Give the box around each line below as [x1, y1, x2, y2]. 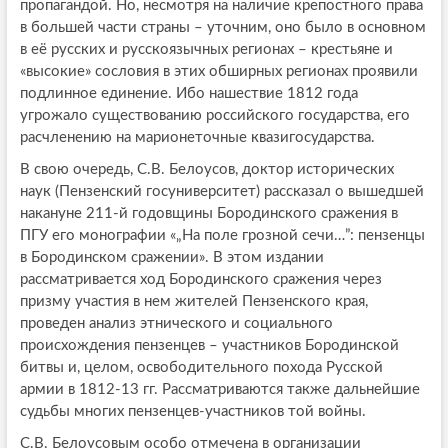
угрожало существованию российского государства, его [19, 107, 410, 123]
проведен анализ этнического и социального [19, 315, 333, 331]
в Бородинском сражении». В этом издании [19, 249, 324, 265]
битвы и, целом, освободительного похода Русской [19, 359, 383, 375]
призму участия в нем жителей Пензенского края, [19, 293, 368, 309]
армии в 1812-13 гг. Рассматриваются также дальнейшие [19, 381, 420, 397]
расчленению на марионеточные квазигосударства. [19, 129, 375, 145]
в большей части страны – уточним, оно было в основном [19, 19, 426, 35]
